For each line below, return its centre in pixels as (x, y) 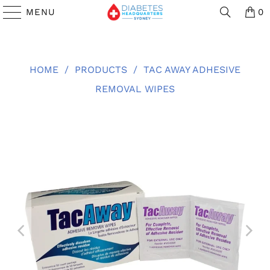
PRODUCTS (101, 70)
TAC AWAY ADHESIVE (192, 70)
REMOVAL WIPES (135, 89)
